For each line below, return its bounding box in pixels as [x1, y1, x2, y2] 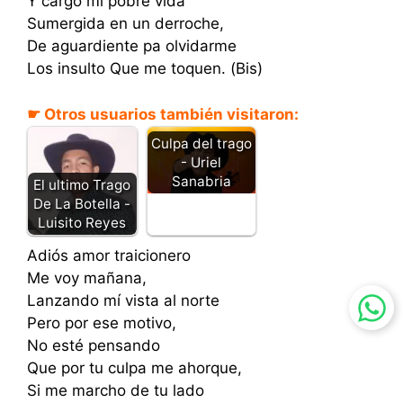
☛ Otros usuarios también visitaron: [27, 104, 299, 123]
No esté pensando [27, 336, 160, 355]
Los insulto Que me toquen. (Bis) [27, 59, 263, 77]
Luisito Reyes [38, 214, 127, 232]
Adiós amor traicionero [27, 246, 191, 265]
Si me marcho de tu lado [27, 381, 204, 400]
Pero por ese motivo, [27, 314, 176, 333]
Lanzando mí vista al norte [27, 291, 219, 310]
